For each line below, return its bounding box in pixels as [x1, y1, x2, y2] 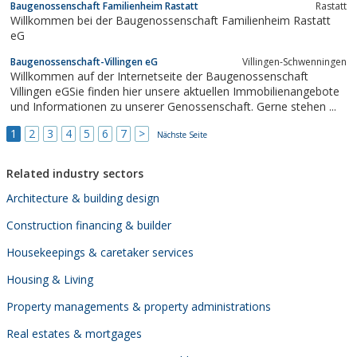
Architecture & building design [6, 190, 159, 206]
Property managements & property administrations [6, 298, 271, 314]
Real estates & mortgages [6, 325, 142, 341]
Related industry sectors [6, 166, 143, 182]
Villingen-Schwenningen [242, 54, 347, 69]
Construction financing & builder [6, 217, 171, 233]
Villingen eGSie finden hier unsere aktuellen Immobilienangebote [10, 83, 339, 99]
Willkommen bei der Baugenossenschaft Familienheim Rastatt [10, 12, 331, 28]
